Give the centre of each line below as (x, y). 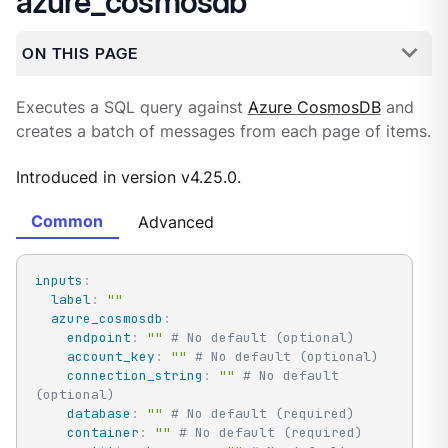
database (98, 413)
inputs (58, 280)
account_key (110, 356)
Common (67, 222)
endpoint (98, 337)
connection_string (134, 375)
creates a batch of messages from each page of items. (223, 132)
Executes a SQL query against (131, 108)
